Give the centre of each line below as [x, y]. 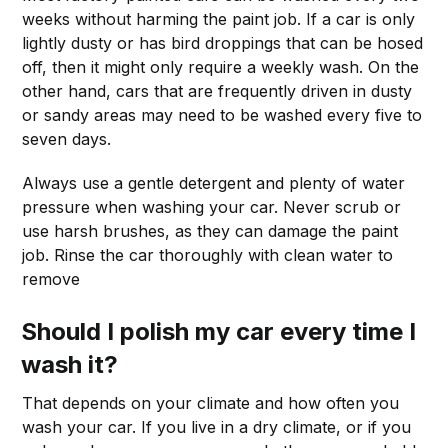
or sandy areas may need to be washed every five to [222, 114]
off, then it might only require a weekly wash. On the [221, 66]
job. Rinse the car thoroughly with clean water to [208, 254]
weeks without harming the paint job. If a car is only [219, 18]
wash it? [70, 364]
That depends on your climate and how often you [211, 402]
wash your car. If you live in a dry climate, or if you [217, 426]
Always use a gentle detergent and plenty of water [214, 182]
